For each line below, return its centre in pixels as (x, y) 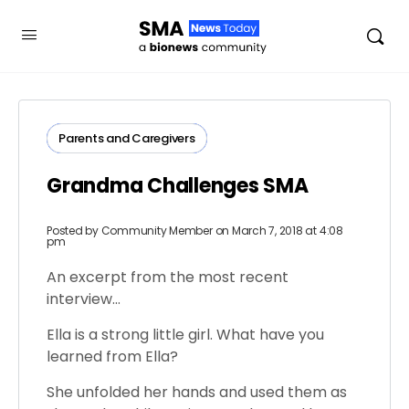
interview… (84, 299)
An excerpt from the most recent (168, 277)
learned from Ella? (112, 357)
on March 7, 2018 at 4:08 (279, 231)
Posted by (74, 231)
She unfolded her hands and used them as (197, 392)
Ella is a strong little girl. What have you (185, 335)
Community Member (157, 231)
